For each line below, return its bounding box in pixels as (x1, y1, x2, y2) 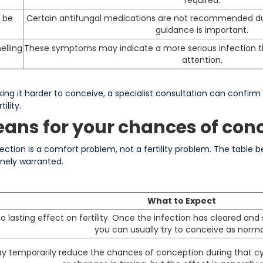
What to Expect (147, 194, 216, 207)
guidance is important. (156, 23, 248, 36)
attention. (181, 53, 222, 66)
